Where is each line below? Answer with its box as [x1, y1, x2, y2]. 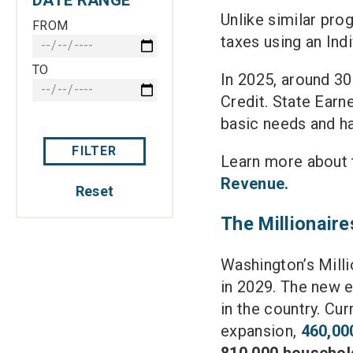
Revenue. [221, 174, 289, 193]
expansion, [221, 321, 301, 340]
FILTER [72, 143, 117, 158]
